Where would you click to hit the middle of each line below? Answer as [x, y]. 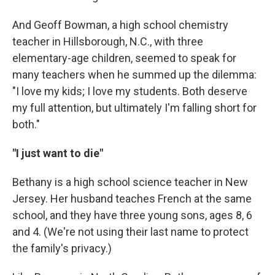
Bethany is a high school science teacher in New [130, 182]
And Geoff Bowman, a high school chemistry [120, 25]
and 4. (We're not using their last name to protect [130, 232]
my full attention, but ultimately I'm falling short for [134, 108]
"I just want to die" [58, 153]
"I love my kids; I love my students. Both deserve [130, 91]
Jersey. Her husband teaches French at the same [132, 199]
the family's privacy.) [62, 248]
